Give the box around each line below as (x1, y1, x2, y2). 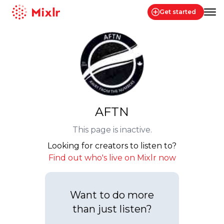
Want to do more (70, 189, 154, 201)
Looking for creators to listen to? (47, 141, 176, 150)
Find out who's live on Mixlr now (48, 153, 176, 162)
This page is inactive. (72, 125, 152, 134)
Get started (159, 8, 196, 15)
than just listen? (72, 203, 152, 215)
